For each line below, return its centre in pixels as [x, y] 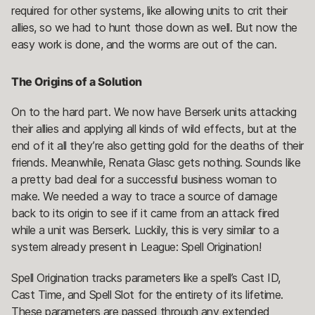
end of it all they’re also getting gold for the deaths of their [157, 146]
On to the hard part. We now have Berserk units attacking [154, 112]
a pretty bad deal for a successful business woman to [144, 180]
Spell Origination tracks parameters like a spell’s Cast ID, [146, 278]
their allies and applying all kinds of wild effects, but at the [154, 129]
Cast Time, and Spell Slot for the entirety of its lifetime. [147, 295]
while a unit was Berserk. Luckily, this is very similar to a [145, 230]
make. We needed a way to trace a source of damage [144, 197]
